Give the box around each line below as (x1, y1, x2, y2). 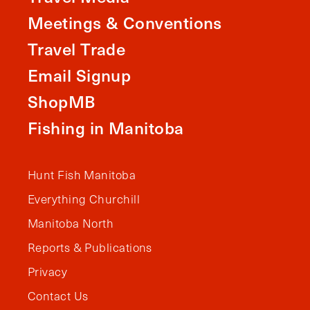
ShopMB (28, 89, 95, 113)
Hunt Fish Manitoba (28, 167, 136, 183)
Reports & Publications (28, 239, 152, 255)
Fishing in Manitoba (28, 115, 184, 140)
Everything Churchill (28, 191, 140, 207)
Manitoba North (28, 215, 114, 231)
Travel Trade (28, 36, 126, 61)
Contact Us (28, 288, 89, 304)
